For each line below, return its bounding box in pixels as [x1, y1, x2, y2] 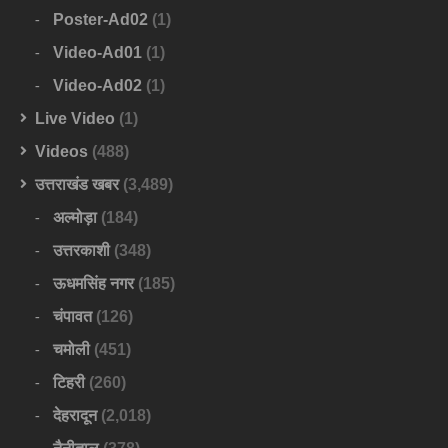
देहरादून [53, 407, 97, 425]
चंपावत [53, 308, 92, 326]
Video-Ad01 [53, 44, 142, 62]
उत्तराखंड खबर [35, 176, 119, 194]
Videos [35, 143, 88, 161]
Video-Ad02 [53, 77, 142, 95]
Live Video [35, 110, 115, 128]
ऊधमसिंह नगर [53, 275, 134, 293]
